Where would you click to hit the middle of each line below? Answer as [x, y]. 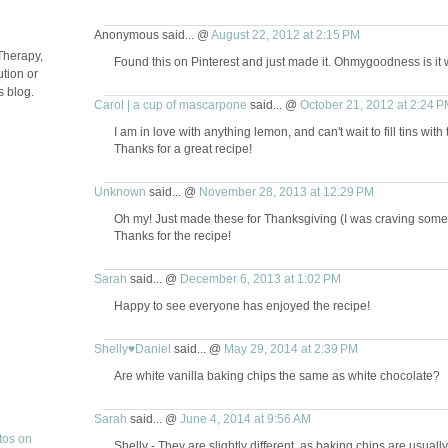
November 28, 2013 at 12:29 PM [286, 192]
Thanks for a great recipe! [182, 149]
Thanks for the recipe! [172, 236]
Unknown [119, 192]
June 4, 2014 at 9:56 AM [245, 419]
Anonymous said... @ [152, 35]
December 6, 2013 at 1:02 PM [260, 279]
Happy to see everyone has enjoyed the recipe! [241, 306]
